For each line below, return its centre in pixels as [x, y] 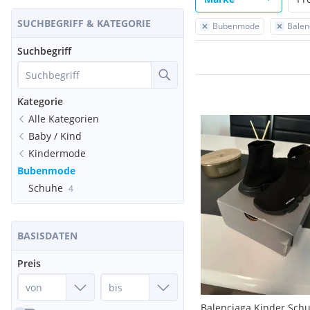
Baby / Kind [55, 136]
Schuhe [46, 188]
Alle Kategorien [64, 119]
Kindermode [57, 153]
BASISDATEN [47, 236]
